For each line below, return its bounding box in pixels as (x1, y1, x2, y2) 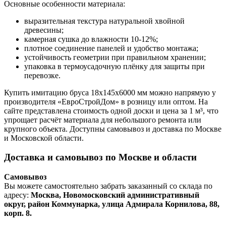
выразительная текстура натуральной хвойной (24, 16, 185, 25)
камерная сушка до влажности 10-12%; (24, 34, 158, 43)
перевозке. (24, 71, 61, 80)
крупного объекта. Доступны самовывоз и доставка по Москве (4, 124, 221, 133)
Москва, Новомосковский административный (31, 191, 199, 200)
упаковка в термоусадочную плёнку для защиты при (24, 62, 205, 71)
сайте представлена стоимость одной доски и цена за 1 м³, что (4, 106, 218, 115)
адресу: (4, 191, 31, 200)
